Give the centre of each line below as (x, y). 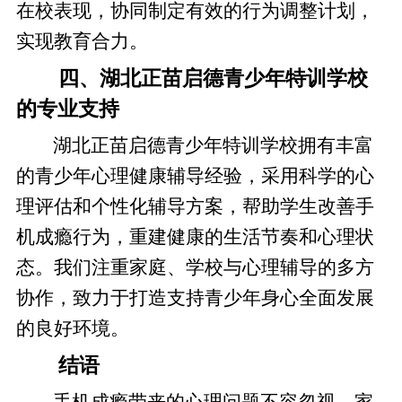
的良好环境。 (72, 329)
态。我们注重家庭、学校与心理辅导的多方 (195, 268)
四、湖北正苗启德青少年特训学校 (213, 79)
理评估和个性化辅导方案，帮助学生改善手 (195, 207)
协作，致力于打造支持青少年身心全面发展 (195, 298)
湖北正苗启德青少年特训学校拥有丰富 (214, 146)
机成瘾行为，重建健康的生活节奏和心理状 (195, 237)
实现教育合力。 (82, 42)
